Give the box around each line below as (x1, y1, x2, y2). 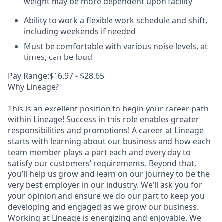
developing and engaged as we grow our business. (8, 201, 199, 212)
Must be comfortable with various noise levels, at (24, 41, 208, 52)
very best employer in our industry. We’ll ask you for (8, 179, 202, 190)
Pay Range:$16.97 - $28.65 (8, 70, 104, 81)
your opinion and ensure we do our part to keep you (8, 190, 205, 201)
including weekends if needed (24, 26, 136, 37)
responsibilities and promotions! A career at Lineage (8, 125, 204, 136)
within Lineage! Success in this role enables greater (8, 114, 199, 125)
